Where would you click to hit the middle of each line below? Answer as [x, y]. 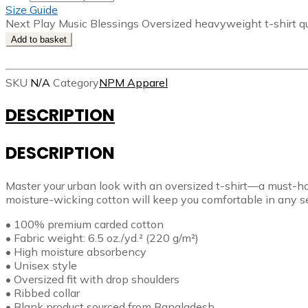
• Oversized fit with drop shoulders [92, 279]
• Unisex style [41, 265]
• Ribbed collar [43, 293]
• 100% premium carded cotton [85, 224]
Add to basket [39, 39]
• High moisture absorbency [76, 251]
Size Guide [32, 9]
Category [76, 82]
